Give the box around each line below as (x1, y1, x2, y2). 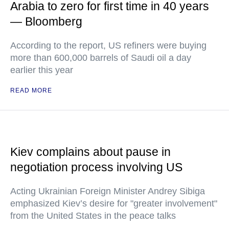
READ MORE (10, 87, 52, 94)
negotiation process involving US (10, 161, 182, 174)
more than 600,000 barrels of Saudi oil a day (10, 53, 191, 63)
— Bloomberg (10, 15, 82, 28)
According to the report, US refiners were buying (10, 40, 207, 51)
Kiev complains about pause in (10, 145, 171, 158)
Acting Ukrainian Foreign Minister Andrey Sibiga (10, 186, 205, 196)
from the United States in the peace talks (10, 211, 176, 221)
